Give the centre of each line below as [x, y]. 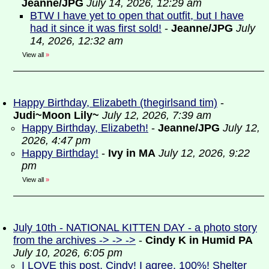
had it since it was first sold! [96, 28]
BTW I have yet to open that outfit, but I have [137, 16]
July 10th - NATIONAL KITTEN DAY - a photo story [135, 228]
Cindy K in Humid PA [199, 240]
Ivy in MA [132, 153]
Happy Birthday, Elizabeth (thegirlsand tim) [115, 103]
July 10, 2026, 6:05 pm [68, 253]
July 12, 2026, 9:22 [204, 153]
